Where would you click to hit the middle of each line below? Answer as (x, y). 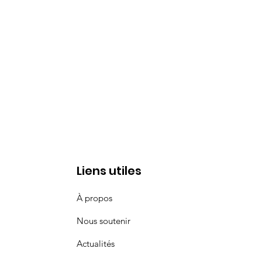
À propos (95, 198)
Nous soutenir (104, 221)
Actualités (96, 244)
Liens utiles (109, 171)
